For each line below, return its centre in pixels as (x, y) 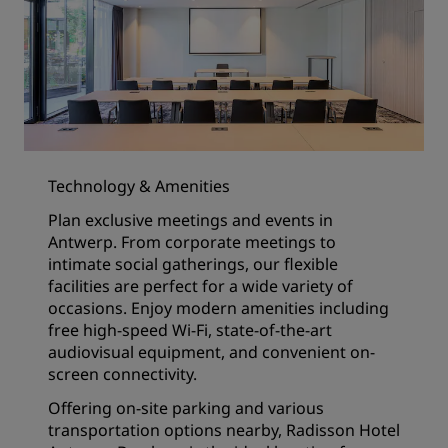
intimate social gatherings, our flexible (193, 264)
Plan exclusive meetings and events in (190, 220)
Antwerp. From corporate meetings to (192, 242)
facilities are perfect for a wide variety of (200, 286)
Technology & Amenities (139, 186)
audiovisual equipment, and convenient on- (211, 352)
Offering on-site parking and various (186, 408)
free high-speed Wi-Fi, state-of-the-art (190, 330)
